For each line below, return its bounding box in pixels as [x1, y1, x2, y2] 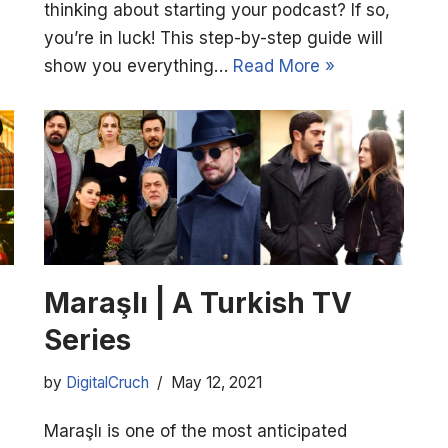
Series [44, 323, 131, 358]
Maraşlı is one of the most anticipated [44, 421, 347, 442]
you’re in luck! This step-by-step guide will [44, 28, 383, 49]
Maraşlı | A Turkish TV [44, 286, 352, 321]
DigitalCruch [66, 373, 149, 393]
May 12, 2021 [171, 373, 262, 393]
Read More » [233, 56, 335, 77]
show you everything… [44, 56, 233, 77]
